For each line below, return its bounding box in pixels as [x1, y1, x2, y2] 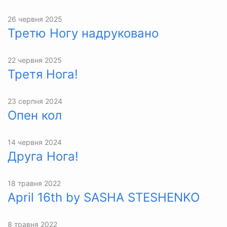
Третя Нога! [8, 66, 78, 82]
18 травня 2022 [8, 178, 61, 187]
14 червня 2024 [8, 137, 62, 146]
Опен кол [8, 107, 62, 123]
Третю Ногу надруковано [8, 25, 159, 41]
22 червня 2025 [8, 55, 62, 64]
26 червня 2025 [8, 14, 62, 23]
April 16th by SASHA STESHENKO [8, 190, 200, 205]
